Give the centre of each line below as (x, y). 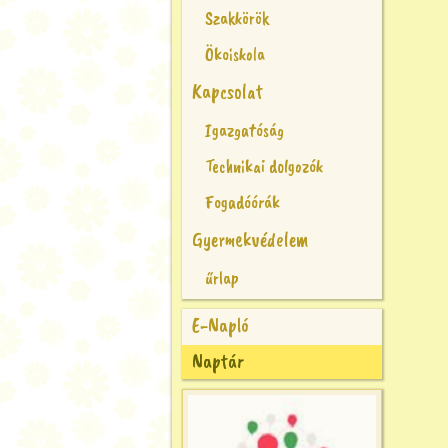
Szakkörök (237, 18)
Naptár (218, 361)
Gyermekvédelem (250, 239)
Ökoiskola (235, 54)
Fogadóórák (242, 202)
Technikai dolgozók (264, 166)
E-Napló (220, 325)
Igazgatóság (244, 130)
